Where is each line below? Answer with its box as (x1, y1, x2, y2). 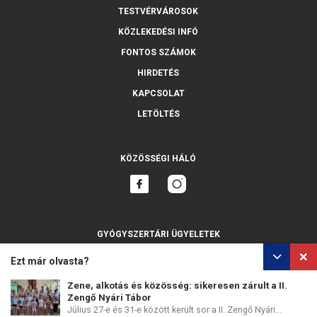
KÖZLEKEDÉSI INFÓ (118, 26, 198, 37)
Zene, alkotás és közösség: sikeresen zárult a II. (67, 280, 287, 291)
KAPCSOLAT (132, 88, 185, 98)
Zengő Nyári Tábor (67, 292, 151, 303)
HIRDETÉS (137, 67, 179, 78)
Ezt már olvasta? (11, 255, 89, 267)
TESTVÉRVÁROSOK (118, 6, 198, 16)
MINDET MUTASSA (119, 246, 197, 256)
